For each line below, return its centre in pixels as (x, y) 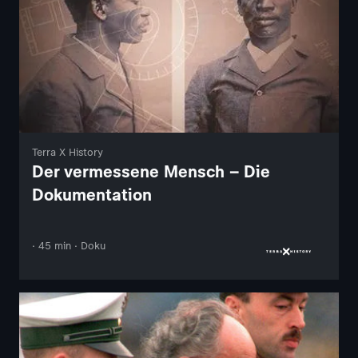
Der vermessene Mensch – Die (151, 172)
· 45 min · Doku (69, 246)
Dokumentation (92, 195)
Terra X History (68, 153)
